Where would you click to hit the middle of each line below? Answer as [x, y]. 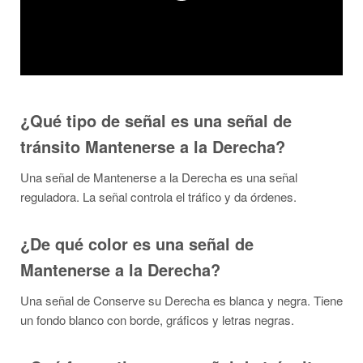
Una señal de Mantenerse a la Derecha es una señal [159, 177]
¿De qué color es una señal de [137, 243]
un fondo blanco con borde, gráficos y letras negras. [157, 320]
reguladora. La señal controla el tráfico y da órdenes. [158, 196]
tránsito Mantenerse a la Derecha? [153, 146]
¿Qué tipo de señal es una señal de [156, 120]
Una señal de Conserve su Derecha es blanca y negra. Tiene [181, 300]
